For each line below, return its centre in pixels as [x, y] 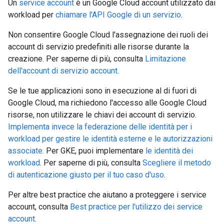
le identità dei [169, 151]
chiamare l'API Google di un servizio [118, 15]
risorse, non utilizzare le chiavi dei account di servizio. [102, 115]
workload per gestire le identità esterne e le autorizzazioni [110, 139]
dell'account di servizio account [63, 71]
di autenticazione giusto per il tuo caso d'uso [86, 175]
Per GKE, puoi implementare [95, 151]
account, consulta [39, 207]
